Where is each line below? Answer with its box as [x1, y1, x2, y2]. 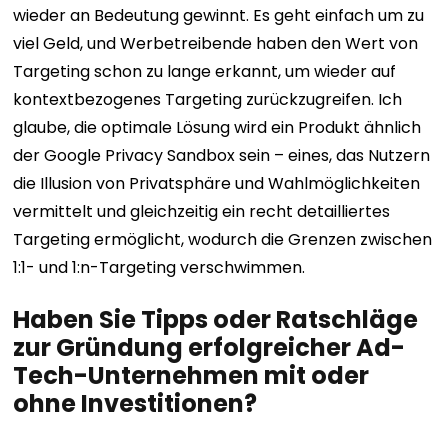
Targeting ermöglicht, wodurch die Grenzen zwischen [13, 228, 433, 251]
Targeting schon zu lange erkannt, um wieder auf [13, 60, 397, 83]
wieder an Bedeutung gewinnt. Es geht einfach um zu [13, 4, 425, 27]
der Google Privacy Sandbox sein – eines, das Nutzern [13, 144, 431, 167]
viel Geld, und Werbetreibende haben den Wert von [13, 32, 419, 55]
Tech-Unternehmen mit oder [13, 359, 370, 392]
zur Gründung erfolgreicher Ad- [13, 331, 406, 364]
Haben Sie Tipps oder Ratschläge [13, 303, 419, 336]
